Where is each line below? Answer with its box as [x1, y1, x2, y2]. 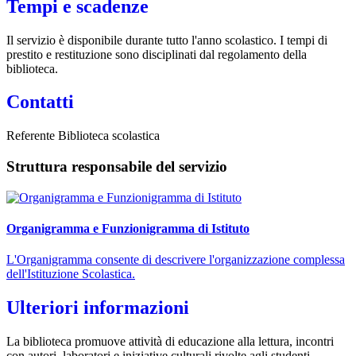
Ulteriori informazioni [6, 297, 189, 319]
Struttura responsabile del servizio [6, 158, 227, 176]
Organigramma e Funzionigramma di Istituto [6, 222, 250, 236]
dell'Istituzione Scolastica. [6, 267, 135, 281]
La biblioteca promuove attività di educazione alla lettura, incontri [6, 335, 334, 349]
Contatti [6, 91, 74, 113]
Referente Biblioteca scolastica [6, 129, 160, 143]
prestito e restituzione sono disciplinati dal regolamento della [6, 47, 307, 61]
